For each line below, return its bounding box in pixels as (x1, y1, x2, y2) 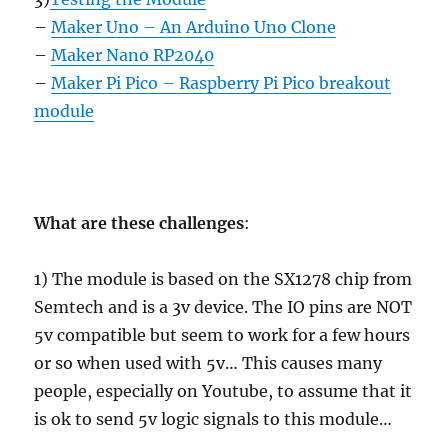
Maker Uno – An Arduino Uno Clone (51, 17, 337, 38)
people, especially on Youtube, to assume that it (34, 381, 413, 402)
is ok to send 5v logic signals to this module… (34, 409, 393, 430)
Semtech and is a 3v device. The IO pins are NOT (34, 297, 413, 318)
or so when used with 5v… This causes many (34, 353, 383, 374)
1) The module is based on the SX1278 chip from (34, 269, 413, 290)
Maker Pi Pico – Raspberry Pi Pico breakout (51, 73, 392, 94)
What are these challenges (34, 213, 245, 234)
